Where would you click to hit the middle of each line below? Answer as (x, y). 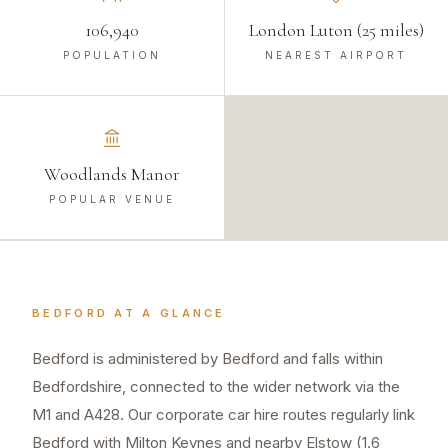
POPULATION (111, 55)
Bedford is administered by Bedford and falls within (207, 359)
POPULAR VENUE (111, 199)
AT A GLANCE (167, 313)
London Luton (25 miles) (336, 30)
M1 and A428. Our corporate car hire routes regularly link (223, 415)
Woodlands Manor (111, 174)
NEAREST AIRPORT (336, 55)
